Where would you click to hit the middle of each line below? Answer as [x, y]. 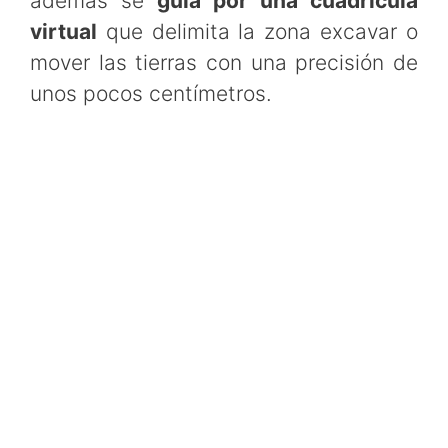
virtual [63, 31]
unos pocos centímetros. [151, 93]
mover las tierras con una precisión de [224, 62]
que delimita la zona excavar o [257, 31]
